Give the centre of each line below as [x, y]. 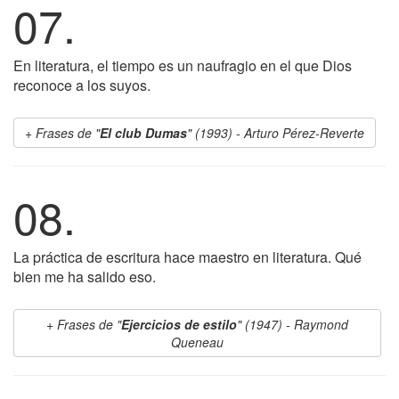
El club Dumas [143, 133]
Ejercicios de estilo [179, 324]
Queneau [197, 342]
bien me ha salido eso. [85, 277]
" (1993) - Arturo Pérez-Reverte [276, 133]
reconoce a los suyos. [82, 85]
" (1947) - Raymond [293, 324]
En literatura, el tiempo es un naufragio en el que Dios [183, 65]
